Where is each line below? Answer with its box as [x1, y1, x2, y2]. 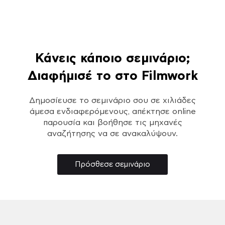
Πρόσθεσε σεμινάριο [75, 160, 150, 168]
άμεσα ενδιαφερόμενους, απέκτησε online [29, 107, 196, 116]
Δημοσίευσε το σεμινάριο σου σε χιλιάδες [29, 96, 196, 104]
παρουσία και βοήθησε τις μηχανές [43, 118, 182, 127]
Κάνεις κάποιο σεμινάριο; [35, 52, 190, 65]
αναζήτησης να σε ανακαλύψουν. [47, 129, 178, 138]
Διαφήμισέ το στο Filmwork [27, 69, 198, 82]
